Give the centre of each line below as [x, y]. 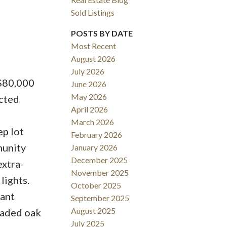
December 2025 [100, 160]
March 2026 [93, 122]
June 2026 [89, 84]
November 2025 [100, 173]
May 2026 [89, 97]
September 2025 [100, 198]
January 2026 [94, 147]
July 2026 [88, 71]
